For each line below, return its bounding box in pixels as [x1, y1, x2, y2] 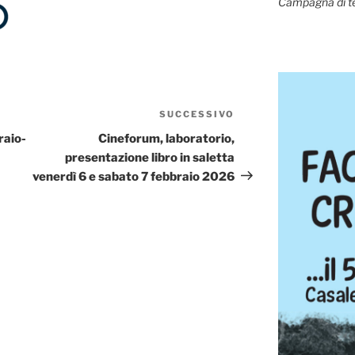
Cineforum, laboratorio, [98, 131, 235, 146]
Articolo [234, 108, 285, 124]
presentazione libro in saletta [65, 150, 235, 165]
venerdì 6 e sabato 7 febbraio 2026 [32, 169, 235, 184]
